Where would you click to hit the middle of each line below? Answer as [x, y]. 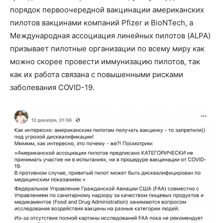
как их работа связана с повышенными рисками [97, 74]
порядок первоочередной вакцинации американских [107, 9]
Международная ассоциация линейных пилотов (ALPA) [110, 35]
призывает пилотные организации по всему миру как [107, 48]
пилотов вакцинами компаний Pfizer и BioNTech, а [102, 22]
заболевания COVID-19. [52, 87]
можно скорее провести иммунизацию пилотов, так [105, 61]
